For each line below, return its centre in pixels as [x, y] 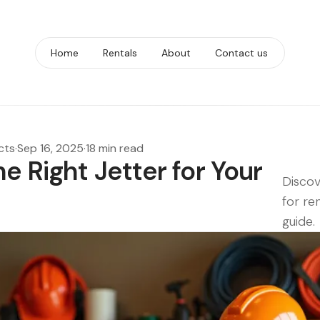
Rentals [120, 53]
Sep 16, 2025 [50, 148]
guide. [298, 221]
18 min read [115, 148]
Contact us [241, 53]
